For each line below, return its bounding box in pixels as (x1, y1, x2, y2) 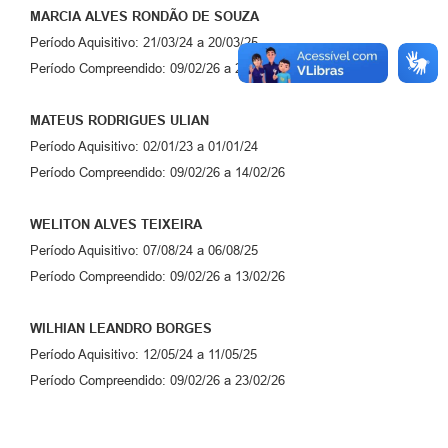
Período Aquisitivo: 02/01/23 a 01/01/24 (30, 139, 258, 155)
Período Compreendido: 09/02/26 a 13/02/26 (30, 269, 285, 285)
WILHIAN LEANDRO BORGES (30, 321, 212, 337)
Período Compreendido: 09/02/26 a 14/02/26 (30, 165, 285, 181)
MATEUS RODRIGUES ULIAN (30, 113, 209, 129)
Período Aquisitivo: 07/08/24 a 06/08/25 (30, 243, 258, 259)
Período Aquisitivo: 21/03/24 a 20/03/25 (30, 35, 258, 51)
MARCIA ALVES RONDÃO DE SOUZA (30, 9, 259, 25)
